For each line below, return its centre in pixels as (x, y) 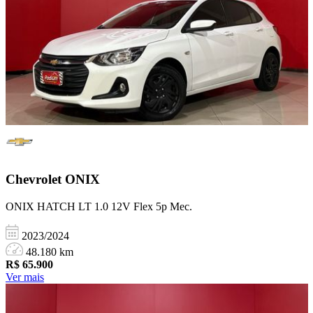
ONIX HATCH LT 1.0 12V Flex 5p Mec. (99, 206)
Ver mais (25, 277)
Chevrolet (35, 179)
